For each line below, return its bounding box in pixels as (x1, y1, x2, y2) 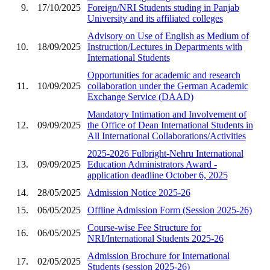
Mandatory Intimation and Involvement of (87, 108, 246, 119)
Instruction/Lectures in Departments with (87, 41, 242, 52)
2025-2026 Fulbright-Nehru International (87, 148, 243, 159)
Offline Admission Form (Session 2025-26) (87, 204, 252, 215)
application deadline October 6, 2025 (87, 169, 228, 180)
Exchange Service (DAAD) (87, 91, 193, 102)
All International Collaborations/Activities (87, 130, 246, 141)
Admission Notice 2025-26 (87, 187, 190, 198)
